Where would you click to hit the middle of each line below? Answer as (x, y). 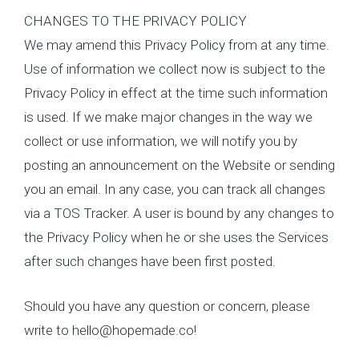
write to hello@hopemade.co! (110, 330)
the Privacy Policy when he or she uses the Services (176, 237)
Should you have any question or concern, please (167, 306)
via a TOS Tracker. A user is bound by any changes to (179, 213)
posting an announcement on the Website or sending (179, 165)
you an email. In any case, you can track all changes (175, 189)
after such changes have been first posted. (150, 261)
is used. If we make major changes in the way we (168, 117)
